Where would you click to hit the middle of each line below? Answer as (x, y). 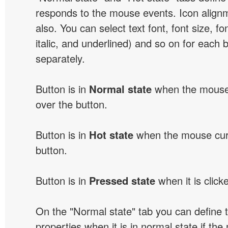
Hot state (111, 135)
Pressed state (122, 180)
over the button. (72, 104)
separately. (60, 58)
